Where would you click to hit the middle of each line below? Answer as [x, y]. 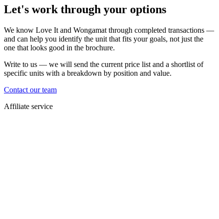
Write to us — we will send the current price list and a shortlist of [104, 64]
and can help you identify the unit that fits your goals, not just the [104, 39]
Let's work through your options [85, 9]
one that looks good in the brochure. [59, 47]
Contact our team [30, 89]
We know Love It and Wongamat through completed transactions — [109, 30]
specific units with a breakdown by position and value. [88, 73]
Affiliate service [28, 106]
